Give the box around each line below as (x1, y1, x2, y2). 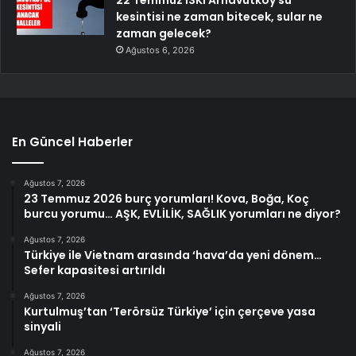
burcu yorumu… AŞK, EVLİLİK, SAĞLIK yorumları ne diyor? (24, 205, 341, 222)
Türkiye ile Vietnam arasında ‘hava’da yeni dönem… (24, 246, 322, 263)
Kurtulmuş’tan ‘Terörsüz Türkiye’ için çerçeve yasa (24, 303, 315, 319)
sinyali (24, 318, 61, 335)
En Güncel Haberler (12, 133, 133, 150)
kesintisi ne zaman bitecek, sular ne (116, 8, 323, 25)
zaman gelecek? (116, 25, 211, 41)
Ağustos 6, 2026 (126, 44, 195, 56)
